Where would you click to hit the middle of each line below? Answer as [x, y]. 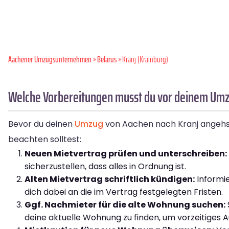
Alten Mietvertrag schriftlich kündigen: [110, 179]
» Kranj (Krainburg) [142, 60]
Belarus [107, 60]
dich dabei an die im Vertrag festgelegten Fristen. [124, 192]
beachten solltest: [45, 140]
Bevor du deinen [41, 124]
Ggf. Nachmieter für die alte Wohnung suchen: [125, 205]
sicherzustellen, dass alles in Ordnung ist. [105, 167]
